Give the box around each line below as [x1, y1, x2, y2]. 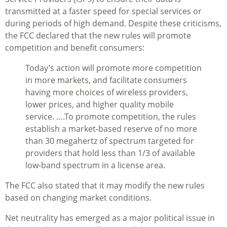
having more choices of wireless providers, [25, 87, 188, 98]
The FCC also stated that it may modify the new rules [5, 180, 205, 192]
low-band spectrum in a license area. [25, 160, 165, 171]
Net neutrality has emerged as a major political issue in [5, 212, 215, 224]
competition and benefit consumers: [5, 42, 144, 54]
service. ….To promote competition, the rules [25, 111, 196, 123]
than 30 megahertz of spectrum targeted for [25, 135, 194, 147]
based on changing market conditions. [5, 192, 152, 204]
